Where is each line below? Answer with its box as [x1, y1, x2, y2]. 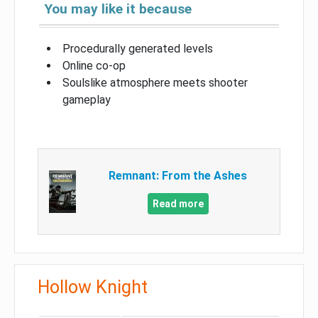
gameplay [62, 92, 111, 106]
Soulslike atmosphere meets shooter [62, 75, 248, 89]
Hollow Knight [38, 276, 148, 297]
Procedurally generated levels [62, 41, 213, 55]
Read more [152, 197, 204, 209]
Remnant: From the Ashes [109, 168, 248, 182]
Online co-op [62, 58, 126, 72]
